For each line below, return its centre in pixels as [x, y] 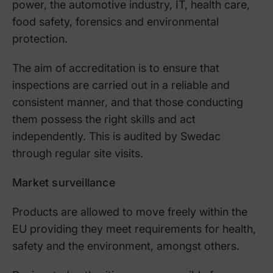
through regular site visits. [78, 153]
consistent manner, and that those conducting [128, 102]
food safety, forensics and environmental [115, 21]
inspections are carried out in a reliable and [121, 85]
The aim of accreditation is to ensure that [116, 68]
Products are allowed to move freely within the [130, 211]
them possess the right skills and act [104, 119]
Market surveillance [64, 182]
